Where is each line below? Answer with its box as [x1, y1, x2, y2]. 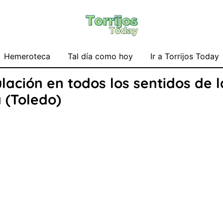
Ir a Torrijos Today [150, 51, 219, 61]
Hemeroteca [4, 51, 50, 61]
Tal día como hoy [68, 51, 133, 61]
